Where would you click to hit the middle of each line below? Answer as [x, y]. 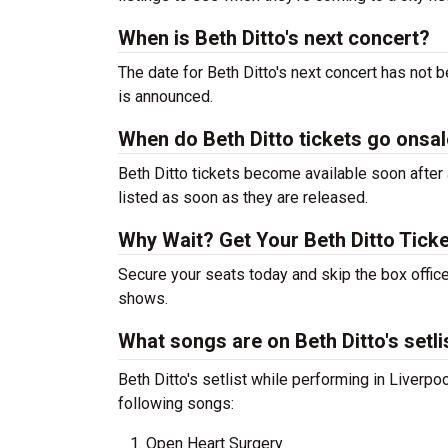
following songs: [176, 403]
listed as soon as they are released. [243, 197]
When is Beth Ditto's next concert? [274, 38]
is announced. [165, 96]
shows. [143, 298]
